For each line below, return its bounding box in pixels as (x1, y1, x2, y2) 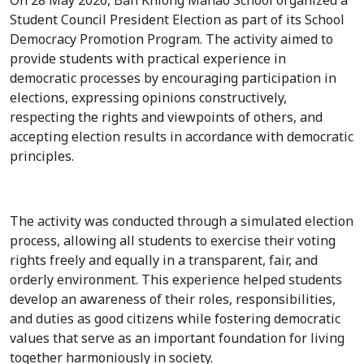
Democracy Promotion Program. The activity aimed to (10, 29, 333, 50)
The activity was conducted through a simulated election (10, 211, 353, 232)
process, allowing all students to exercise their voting (10, 231, 336, 251)
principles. (10, 146, 74, 167)
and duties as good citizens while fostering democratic (10, 309, 340, 329)
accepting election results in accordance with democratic (10, 127, 353, 147)
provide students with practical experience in (10, 49, 286, 69)
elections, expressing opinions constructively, (10, 88, 287, 108)
